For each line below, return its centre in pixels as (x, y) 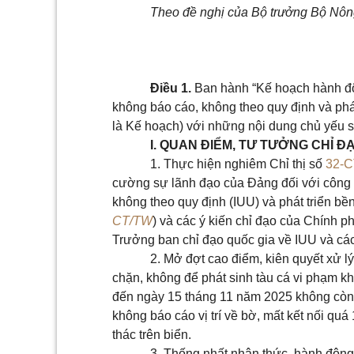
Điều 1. (171, 88)
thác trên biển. (152, 335)
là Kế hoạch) (148, 126)
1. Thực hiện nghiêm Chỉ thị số (238, 164)
